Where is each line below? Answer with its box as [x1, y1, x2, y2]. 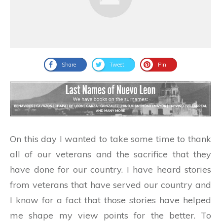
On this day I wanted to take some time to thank [10, 133, 211, 145]
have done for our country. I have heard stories [10, 163, 211, 175]
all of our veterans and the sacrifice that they [10, 148, 211, 160]
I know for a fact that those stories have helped [10, 194, 211, 206]
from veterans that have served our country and [10, 179, 211, 190]
